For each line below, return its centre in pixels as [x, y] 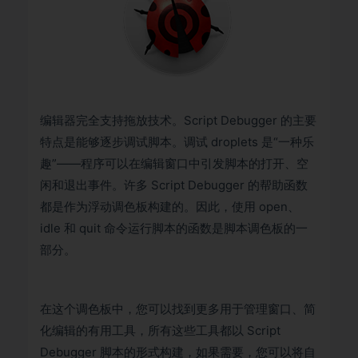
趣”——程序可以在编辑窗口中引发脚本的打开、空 [174, 163]
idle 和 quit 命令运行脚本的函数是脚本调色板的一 [174, 228]
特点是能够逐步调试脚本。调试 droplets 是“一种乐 [177, 142]
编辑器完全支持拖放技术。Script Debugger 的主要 [178, 120]
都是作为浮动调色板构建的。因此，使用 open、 [170, 207]
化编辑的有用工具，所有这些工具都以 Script [160, 330]
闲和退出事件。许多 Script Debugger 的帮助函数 [174, 185]
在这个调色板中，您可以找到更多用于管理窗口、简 [178, 309]
